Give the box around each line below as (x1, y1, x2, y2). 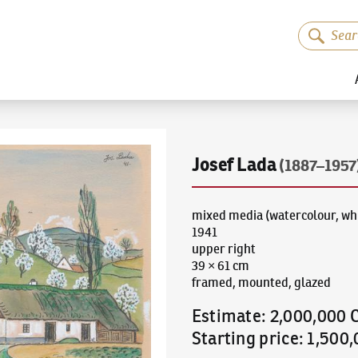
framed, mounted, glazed (191, 275, 331, 290)
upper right (191, 241, 256, 257)
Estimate (191, 305, 262, 327)
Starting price (191, 328, 299, 349)
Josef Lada (191, 153, 276, 177)
